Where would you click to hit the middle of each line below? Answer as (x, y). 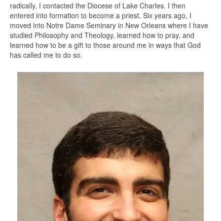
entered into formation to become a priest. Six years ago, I (101, 16)
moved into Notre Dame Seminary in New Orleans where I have (109, 25)
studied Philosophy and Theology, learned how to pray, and (102, 35)
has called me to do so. (46, 55)
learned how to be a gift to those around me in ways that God (105, 45)
